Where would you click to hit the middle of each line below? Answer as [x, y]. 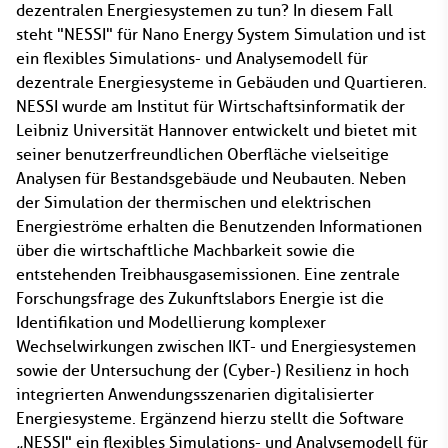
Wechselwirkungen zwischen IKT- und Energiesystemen [216, 346]
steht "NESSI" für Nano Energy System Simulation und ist [221, 34]
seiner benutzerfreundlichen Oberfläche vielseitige [202, 154]
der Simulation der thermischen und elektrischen [193, 202]
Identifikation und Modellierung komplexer [171, 322]
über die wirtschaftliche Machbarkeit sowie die [185, 250]
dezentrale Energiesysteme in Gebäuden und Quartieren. [221, 82]
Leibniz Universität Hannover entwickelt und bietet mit [216, 130]
